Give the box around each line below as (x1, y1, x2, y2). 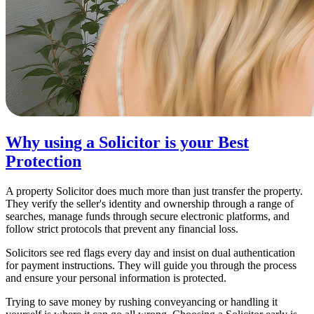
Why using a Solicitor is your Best (6, 132, 249, 151)
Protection (6, 151, 81, 170)
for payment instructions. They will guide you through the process (6, 259, 296, 271)
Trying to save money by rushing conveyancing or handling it (6, 295, 278, 308)
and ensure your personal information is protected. (6, 271, 226, 284)
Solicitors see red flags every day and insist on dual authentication (6, 246, 295, 259)
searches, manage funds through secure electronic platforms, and (6, 210, 289, 222)
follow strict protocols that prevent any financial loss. (6, 222, 238, 235)
